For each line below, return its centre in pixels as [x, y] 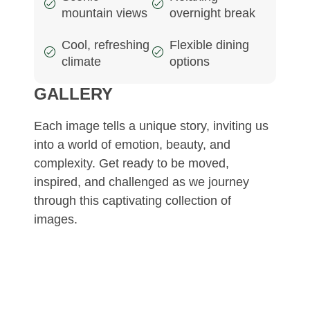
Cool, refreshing [105, 45]
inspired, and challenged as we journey [141, 182]
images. [55, 220]
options [190, 62]
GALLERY [73, 94]
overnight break [213, 13]
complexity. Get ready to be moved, [131, 164]
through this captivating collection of [132, 201]
